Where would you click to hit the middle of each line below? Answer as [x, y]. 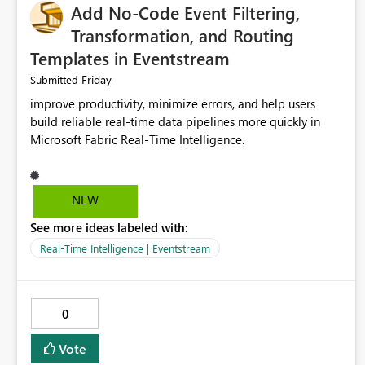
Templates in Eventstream [130, 58]
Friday [97, 80]
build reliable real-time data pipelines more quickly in [175, 122]
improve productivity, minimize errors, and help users [173, 104]
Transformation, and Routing [182, 35]
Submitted [54, 80]
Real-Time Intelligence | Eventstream [125, 248]
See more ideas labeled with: [109, 228]
